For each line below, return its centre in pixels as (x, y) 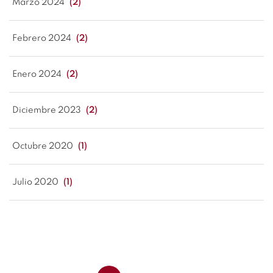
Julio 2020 (36, 182)
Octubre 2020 (44, 146)
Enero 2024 (38, 74)
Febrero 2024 (43, 38)
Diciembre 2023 (48, 110)
